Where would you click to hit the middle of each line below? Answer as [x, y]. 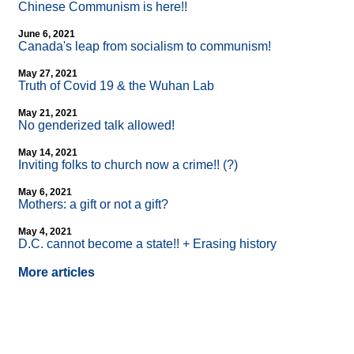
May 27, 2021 [48, 74]
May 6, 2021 [45, 192]
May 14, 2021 [48, 153]
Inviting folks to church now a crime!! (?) [128, 165]
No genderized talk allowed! [96, 126]
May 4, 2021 [45, 232]
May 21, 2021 [48, 113]
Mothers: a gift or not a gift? [93, 205]
